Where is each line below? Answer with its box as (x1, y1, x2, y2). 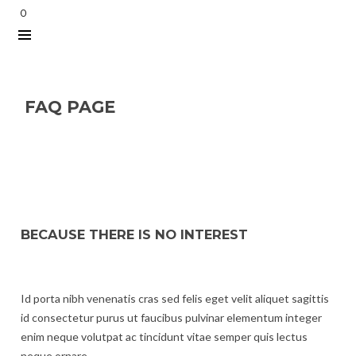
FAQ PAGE (25, 97, 115, 117)
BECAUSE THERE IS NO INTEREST (21, 226, 248, 243)
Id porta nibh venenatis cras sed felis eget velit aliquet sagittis (21, 291, 329, 305)
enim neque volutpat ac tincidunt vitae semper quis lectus (21, 329, 308, 343)
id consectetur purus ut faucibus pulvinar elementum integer (21, 310, 322, 324)
